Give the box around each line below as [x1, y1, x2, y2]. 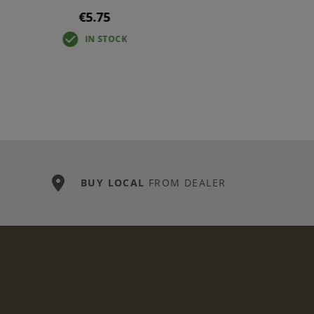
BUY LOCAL [81, 176, 145, 190]
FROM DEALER [144, 176, 226, 190]
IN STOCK [84, 32, 128, 45]
